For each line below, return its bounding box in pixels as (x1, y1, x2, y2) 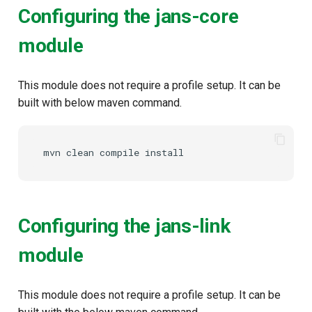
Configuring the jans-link (18, 214, 231, 238)
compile (100, 146, 139, 159)
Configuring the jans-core (18, 5, 239, 29)
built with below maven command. (18, 95, 182, 109)
